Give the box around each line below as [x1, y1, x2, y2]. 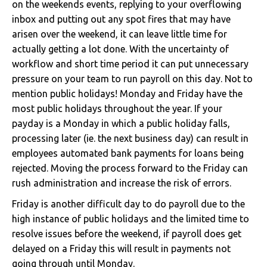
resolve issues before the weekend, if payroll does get [12, 228, 241, 239]
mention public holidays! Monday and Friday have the [12, 88, 243, 99]
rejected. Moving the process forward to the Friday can [12, 162, 248, 173]
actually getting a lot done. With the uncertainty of [12, 43, 229, 54]
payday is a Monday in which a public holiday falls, [12, 117, 230, 129]
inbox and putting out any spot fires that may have [12, 13, 231, 24]
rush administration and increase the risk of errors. [12, 177, 231, 188]
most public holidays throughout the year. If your [12, 103, 222, 114]
